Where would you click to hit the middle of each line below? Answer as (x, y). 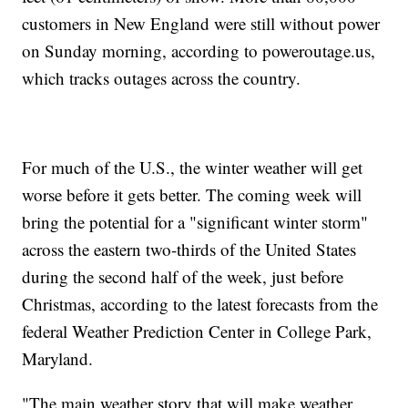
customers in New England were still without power (201, 23)
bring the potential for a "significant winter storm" (195, 221)
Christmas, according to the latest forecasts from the (200, 303)
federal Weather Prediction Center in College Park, (197, 331)
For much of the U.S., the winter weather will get (193, 167)
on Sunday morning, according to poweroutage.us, (199, 50)
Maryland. (58, 358)
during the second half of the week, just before (183, 276)
